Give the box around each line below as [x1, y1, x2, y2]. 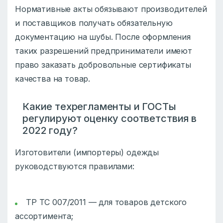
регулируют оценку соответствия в [22, 112, 197, 124]
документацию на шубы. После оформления [15, 31, 191, 42]
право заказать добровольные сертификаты [15, 59, 191, 70]
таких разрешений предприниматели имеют [15, 45, 192, 56]
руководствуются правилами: [15, 161, 134, 171]
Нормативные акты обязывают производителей [15, 3, 207, 14]
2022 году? [22, 124, 78, 136]
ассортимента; [15, 211, 73, 221]
